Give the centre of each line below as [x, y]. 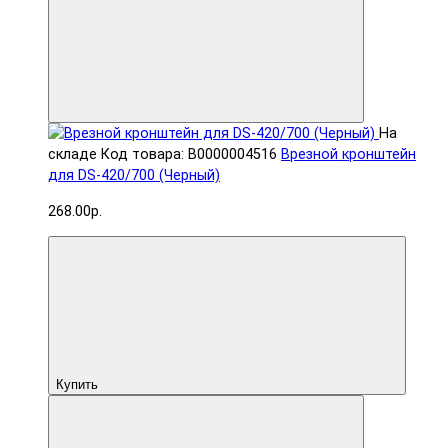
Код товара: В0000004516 [189, 155]
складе [72, 155]
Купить [77, 384]
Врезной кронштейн [348, 155]
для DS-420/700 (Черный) [134, 176]
